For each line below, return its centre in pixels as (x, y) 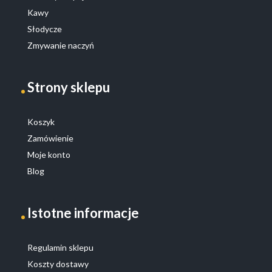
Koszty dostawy (58, 263)
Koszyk (41, 121)
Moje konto (49, 154)
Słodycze (45, 29)
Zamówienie (50, 138)
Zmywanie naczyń (61, 45)
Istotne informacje (83, 212)
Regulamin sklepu (60, 247)
